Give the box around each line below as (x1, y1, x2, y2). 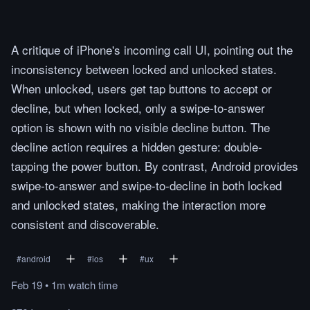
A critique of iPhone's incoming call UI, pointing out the (11, 41, 293, 58)
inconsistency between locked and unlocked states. (11, 60, 277, 77)
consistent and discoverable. (11, 215, 159, 232)
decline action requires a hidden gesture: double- (11, 138, 262, 155)
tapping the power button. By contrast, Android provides (11, 157, 298, 174)
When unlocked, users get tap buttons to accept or (11, 80, 272, 97)
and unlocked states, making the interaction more (11, 196, 266, 213)
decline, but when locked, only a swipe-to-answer (11, 99, 265, 116)
